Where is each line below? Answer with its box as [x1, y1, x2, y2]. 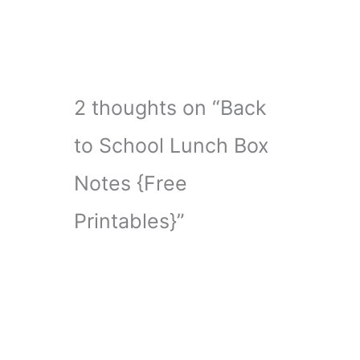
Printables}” [74, 208, 185, 233]
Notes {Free [74, 170, 187, 195]
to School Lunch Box [74, 133, 269, 157]
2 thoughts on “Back [74, 95, 267, 120]
